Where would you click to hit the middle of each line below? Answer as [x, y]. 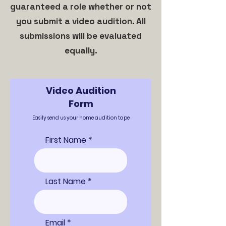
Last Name [66, 181]
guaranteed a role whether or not [81, 7]
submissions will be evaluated [81, 36]
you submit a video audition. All [81, 21]
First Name [66, 140]
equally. [81, 50]
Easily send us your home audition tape [81, 118]
